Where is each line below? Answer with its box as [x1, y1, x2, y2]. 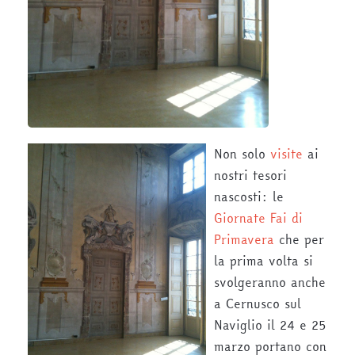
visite [270, 144, 303, 164]
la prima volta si [214, 251, 313, 271]
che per [274, 230, 324, 250]
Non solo [214, 144, 270, 164]
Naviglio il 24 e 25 [214, 315, 326, 335]
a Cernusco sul [214, 294, 301, 314]
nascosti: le [214, 187, 284, 207]
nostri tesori [214, 166, 287, 185]
